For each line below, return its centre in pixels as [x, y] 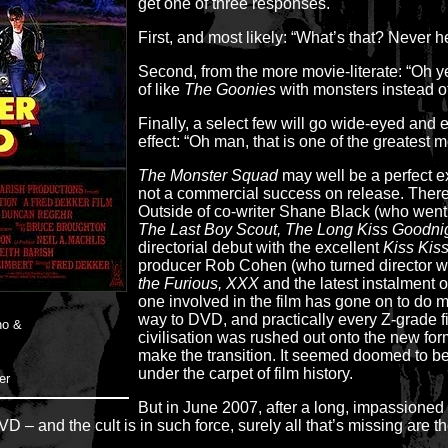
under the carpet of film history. [245, 373]
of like [161, 89]
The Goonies [232, 89]
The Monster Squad [208, 175]
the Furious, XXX [198, 283]
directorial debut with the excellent [260, 247]
